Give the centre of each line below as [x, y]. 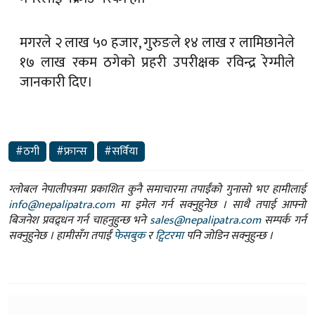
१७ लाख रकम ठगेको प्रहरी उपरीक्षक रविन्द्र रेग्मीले [157, 17]
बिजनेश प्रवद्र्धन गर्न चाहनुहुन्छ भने [79, 174]
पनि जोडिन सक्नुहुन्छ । [228, 190]
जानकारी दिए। [56, 36]
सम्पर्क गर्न [283, 174]
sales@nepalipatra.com [205, 174]
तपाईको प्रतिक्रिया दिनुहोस [114, 285]
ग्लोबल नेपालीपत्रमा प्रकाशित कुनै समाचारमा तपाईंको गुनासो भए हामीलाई [157, 143]
